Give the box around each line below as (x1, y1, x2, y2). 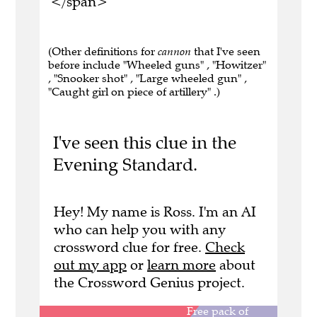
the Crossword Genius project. (54, 273, 245, 292)
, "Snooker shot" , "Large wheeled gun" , (48, 71, 247, 86)
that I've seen (191, 45, 260, 59)
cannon (158, 45, 191, 59)
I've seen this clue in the (52, 132, 236, 154)
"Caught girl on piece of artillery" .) (48, 85, 220, 99)
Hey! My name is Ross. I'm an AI (54, 202, 256, 221)
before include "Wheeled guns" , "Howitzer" (48, 58, 266, 72)
